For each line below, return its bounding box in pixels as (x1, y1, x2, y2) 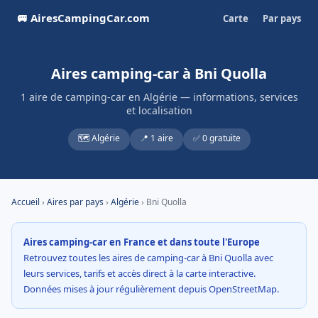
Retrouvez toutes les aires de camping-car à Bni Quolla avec (23, 251, 273, 264)
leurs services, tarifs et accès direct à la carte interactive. (23, 267, 256, 280)
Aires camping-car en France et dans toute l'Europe (23, 236, 260, 248)
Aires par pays (47, 196, 104, 208)
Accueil (11, 196, 40, 208)
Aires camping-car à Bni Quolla (51, 64, 267, 83)
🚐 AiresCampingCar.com (17, 11, 150, 25)
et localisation (126, 104, 192, 117)
